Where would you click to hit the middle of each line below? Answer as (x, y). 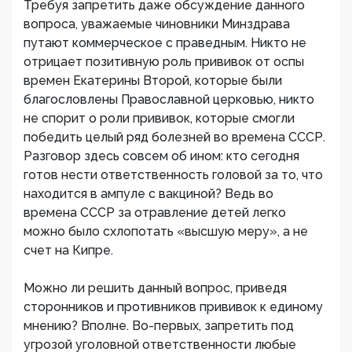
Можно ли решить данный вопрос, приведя (155, 288)
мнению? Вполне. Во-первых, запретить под (159, 326)
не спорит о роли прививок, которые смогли (159, 119)
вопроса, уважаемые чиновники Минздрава (157, 24)
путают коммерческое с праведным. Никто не (165, 43)
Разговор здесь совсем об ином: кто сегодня (161, 156)
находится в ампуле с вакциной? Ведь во (148, 194)
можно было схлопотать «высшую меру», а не (166, 232)
